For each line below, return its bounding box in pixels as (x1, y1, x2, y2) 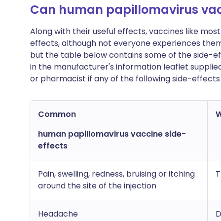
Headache (38, 208, 78, 220)
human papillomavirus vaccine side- (38, 128, 186, 140)
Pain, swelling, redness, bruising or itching (38, 168, 195, 180)
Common (38, 109, 76, 120)
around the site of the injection (38, 180, 156, 191)
